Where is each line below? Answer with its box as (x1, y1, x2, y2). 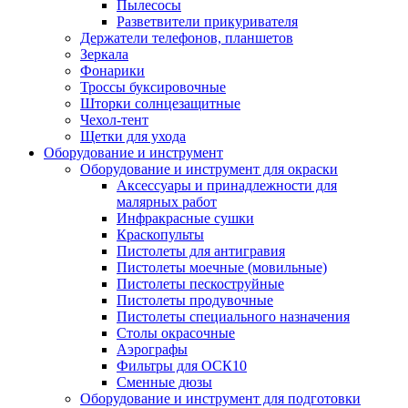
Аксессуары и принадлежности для (117, 178, 337, 193)
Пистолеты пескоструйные (117, 276, 284, 291)
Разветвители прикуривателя (117, 14, 298, 29)
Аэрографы (117, 342, 188, 357)
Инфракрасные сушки (117, 210, 254, 226)
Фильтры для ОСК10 (117, 358, 247, 373)
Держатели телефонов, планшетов (80, 30, 293, 46)
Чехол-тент (80, 112, 148, 127)
